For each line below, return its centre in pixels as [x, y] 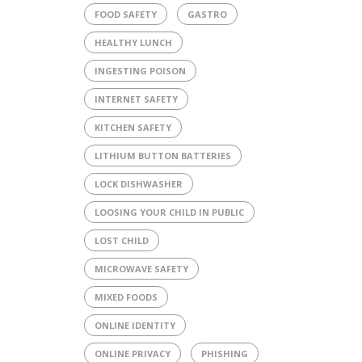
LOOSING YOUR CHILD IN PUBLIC [169, 212]
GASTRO [207, 14]
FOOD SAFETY [125, 14]
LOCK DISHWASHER [138, 183]
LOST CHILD [121, 240]
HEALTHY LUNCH [133, 42]
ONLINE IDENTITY [135, 325]
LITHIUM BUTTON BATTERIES [162, 155]
